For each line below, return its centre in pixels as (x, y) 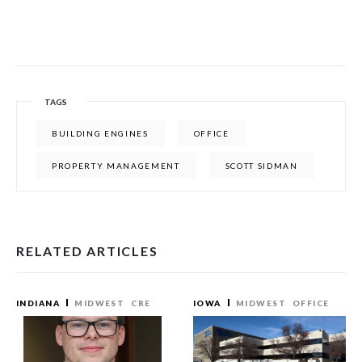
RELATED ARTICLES (87, 251)
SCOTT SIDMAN (261, 166)
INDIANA (38, 303)
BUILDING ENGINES (100, 133)
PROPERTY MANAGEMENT (116, 166)
